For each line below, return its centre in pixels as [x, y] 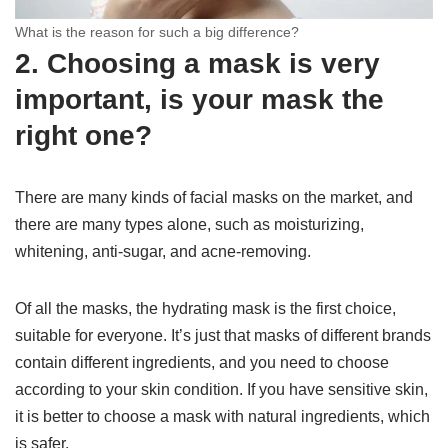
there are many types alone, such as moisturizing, [189, 224]
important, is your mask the [199, 99]
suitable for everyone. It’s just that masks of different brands [223, 335]
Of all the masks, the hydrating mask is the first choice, [205, 308]
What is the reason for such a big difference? [157, 31]
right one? [83, 135]
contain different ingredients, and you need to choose [202, 362]
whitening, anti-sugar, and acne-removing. [163, 251]
